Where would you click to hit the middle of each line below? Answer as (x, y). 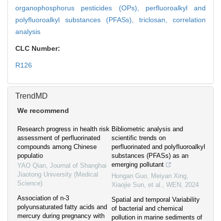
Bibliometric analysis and (147, 129)
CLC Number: (39, 49)
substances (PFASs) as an (150, 156)
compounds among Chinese (57, 147)
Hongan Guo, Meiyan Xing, (150, 176)
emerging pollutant (138, 165)
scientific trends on (139, 138)
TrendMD (32, 96)
